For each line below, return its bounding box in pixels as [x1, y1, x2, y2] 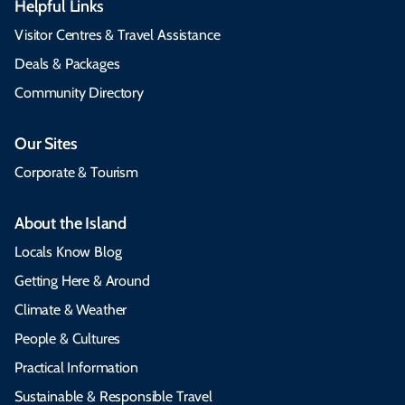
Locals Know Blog [14, 243, 122, 261]
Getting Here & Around [14, 272, 150, 290]
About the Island [14, 213, 127, 234]
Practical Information [14, 359, 138, 377]
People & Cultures [14, 330, 121, 348]
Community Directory [14, 84, 144, 102]
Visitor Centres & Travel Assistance [14, 26, 221, 44]
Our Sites [14, 134, 78, 155]
